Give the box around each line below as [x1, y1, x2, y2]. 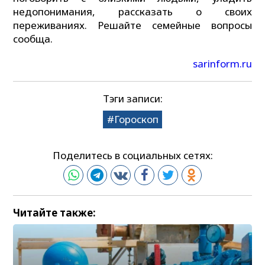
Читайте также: [13, 205, 96, 219]
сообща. [13, 32, 53, 46]
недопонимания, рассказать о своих [13, 5, 252, 19]
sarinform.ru [192, 56, 252, 70]
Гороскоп [114, 112, 159, 127]
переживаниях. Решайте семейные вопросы [13, 18, 252, 33]
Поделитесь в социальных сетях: [52, 148, 213, 162]
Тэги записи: [102, 92, 163, 106]
